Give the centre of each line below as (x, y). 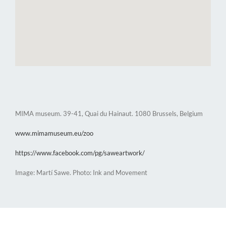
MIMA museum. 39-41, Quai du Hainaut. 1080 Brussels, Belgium (109, 114)
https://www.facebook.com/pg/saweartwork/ (80, 153)
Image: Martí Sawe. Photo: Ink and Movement (81, 173)
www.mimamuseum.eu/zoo (54, 133)
